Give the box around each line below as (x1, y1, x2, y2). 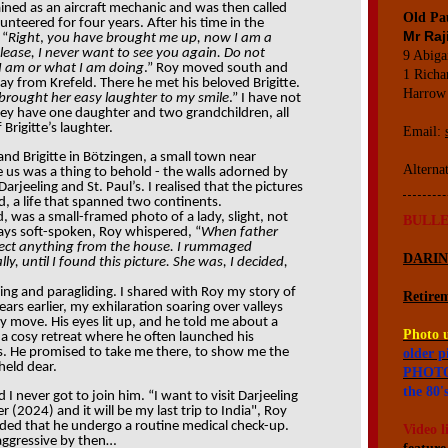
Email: (403, 124, 445, 139)
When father (201, 225, 278, 240)
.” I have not (229, 91, 301, 106)
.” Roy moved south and (144, 61, 288, 76)
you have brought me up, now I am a (47, 31, 272, 46)
